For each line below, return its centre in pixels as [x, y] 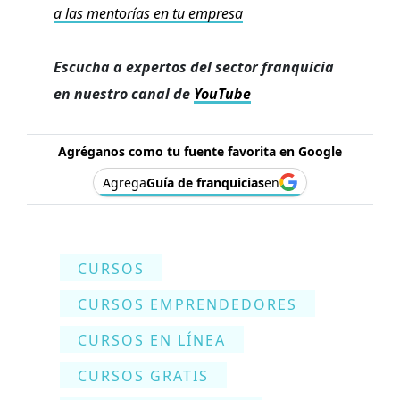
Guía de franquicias [205, 182]
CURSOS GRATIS [143, 375]
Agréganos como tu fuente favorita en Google [200, 151]
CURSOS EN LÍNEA [152, 340]
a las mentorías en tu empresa [148, 13]
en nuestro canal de [124, 93]
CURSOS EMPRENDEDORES [187, 304]
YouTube [222, 93]
